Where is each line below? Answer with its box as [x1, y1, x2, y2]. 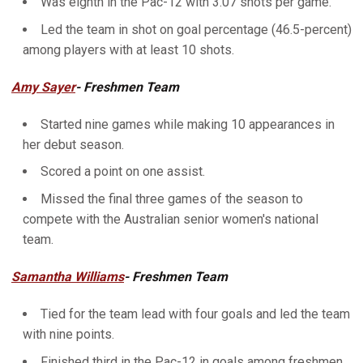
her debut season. [23, 136, 124, 152]
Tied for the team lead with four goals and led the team [41, 306, 350, 322]
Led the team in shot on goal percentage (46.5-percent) [41, 21, 352, 37]
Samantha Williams [11, 269, 124, 284]
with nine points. [23, 327, 114, 342]
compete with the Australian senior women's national [23, 211, 318, 227]
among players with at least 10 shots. [23, 41, 234, 58]
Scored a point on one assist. [41, 164, 205, 180]
